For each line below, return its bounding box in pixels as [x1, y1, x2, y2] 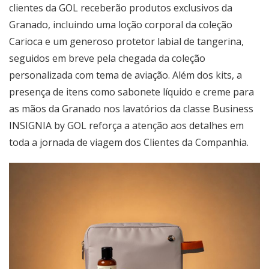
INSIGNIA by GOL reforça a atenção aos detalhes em [9, 118, 244, 132]
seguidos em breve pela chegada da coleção [9, 51, 205, 65]
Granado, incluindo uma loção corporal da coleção [9, 17, 232, 31]
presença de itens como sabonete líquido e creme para [9, 85, 254, 98]
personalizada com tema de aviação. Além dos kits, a [9, 68, 242, 82]
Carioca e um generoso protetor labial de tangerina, [9, 34, 244, 48]
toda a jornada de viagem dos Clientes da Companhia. [9, 135, 251, 149]
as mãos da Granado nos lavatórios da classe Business [9, 101, 253, 115]
